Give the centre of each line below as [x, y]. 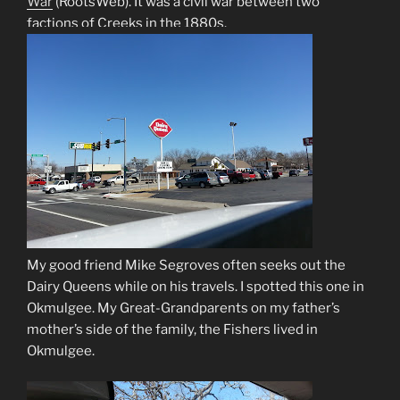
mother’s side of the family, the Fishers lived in [172, 329]
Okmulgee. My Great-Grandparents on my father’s [183, 308]
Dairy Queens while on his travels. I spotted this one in [196, 286]
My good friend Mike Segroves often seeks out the [186, 265]
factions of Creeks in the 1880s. [127, 23]
